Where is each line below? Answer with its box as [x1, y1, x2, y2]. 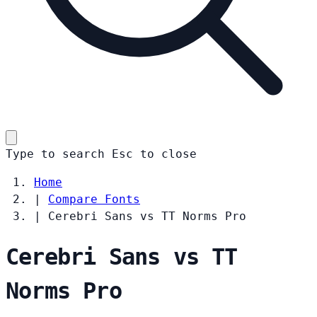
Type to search [6, 146, 105, 161]
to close [140, 146, 197, 161]
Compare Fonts [48, 192, 140, 206]
